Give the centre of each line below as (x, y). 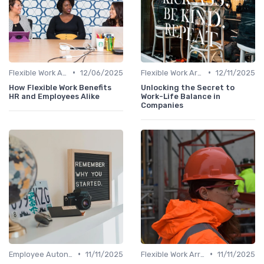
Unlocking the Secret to (188, 87)
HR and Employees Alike (54, 96)
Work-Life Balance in (181, 96)
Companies (162, 105)
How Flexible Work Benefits (60, 87)
